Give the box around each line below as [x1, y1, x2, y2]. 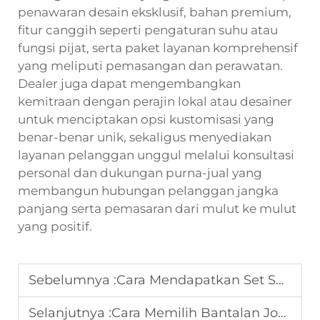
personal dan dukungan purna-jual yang [18, 165, 262, 180]
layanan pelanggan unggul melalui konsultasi [18, 147, 294, 162]
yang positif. [18, 219, 92, 234]
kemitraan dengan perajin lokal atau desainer [18, 94, 292, 109]
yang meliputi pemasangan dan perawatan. [18, 58, 283, 73]
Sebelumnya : [29, 271, 116, 288]
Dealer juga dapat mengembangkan [18, 76, 241, 91]
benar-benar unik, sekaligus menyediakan [18, 129, 271, 144]
